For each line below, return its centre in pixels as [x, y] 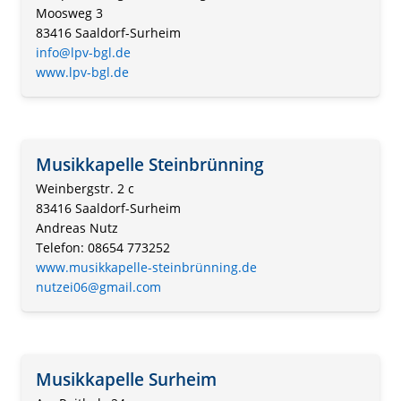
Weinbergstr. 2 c [85, 189]
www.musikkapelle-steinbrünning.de [146, 268]
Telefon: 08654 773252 [103, 248]
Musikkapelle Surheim [126, 380]
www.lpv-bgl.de [82, 73]
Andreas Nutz [77, 228]
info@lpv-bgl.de [83, 53]
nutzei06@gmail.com [98, 287]
